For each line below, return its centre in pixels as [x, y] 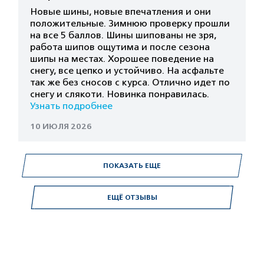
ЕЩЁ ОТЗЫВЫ [132, 197]
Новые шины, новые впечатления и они [121, 12]
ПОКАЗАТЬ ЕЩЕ [132, 166]
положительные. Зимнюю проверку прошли [130, 24]
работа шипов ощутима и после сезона [120, 47]
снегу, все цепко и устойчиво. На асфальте [127, 71]
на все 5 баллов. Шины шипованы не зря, [123, 35]
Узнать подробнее [71, 106]
